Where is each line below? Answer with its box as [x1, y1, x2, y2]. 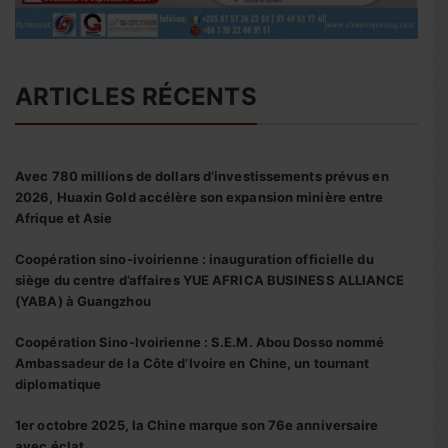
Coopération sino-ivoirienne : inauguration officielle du [15, 251, 374, 268]
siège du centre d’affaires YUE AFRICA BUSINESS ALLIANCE [15, 272, 405, 289]
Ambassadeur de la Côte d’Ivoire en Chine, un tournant [15, 355, 370, 372]
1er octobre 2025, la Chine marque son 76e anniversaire [15, 417, 379, 434]
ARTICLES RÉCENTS [15, 82, 257, 112]
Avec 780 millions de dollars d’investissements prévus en [15, 168, 389, 185]
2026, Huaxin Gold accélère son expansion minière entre [15, 189, 384, 206]
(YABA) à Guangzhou [15, 293, 151, 310]
